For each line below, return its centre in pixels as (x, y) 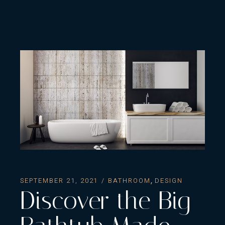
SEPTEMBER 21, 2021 (59, 181)
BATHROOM (130, 181)
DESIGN (169, 181)
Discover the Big (105, 201)
